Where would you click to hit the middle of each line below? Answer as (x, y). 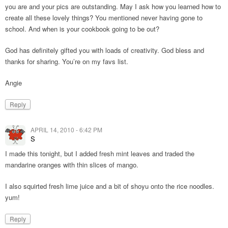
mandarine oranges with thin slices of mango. (72, 165)
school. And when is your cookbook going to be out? (82, 29)
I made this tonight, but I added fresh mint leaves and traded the (100, 153)
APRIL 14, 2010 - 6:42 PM (66, 130)
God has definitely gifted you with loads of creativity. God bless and (105, 50)
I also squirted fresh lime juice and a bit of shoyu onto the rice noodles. (110, 186)
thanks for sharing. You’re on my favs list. (67, 61)
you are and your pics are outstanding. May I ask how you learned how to (113, 6)
